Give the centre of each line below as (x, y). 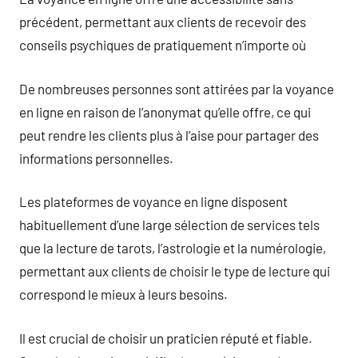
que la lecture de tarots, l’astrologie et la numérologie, (173, 248)
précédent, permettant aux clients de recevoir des (163, 22)
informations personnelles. (96, 158)
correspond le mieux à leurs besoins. (123, 294)
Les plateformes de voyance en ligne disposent (153, 201)
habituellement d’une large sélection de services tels (169, 225)
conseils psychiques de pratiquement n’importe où (163, 45)
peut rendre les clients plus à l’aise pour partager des (169, 135)
